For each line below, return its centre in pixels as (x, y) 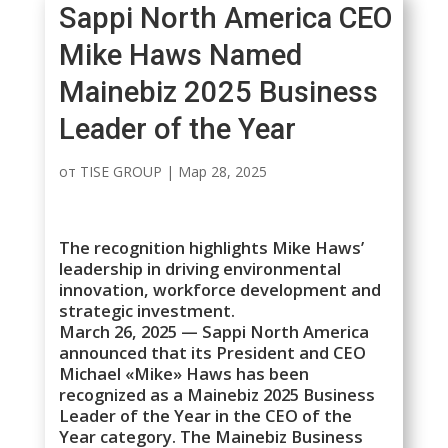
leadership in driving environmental (200, 269)
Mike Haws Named (181, 54)
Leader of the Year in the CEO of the (206, 416)
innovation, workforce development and (220, 290)
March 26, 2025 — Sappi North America (214, 332)
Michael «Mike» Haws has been (184, 374)
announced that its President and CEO (213, 353)
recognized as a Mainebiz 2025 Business (217, 395)
